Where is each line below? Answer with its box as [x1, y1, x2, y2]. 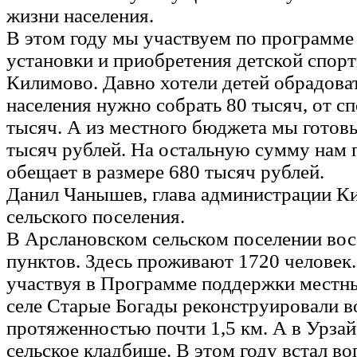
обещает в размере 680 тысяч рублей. [6, 160, 324, 182]
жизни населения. [6, 4, 154, 26]
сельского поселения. [6, 205, 185, 227]
